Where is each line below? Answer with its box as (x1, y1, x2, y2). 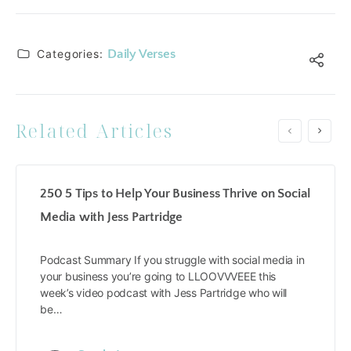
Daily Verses (107, 47, 175, 61)
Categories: (37, 47, 103, 60)
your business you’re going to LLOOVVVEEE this (40, 270, 277, 283)
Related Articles (16, 118, 174, 143)
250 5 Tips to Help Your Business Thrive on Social (40, 186, 311, 201)
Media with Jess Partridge (40, 210, 183, 224)
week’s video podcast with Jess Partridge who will (40, 286, 288, 299)
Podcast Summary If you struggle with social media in (40, 253, 305, 266)
